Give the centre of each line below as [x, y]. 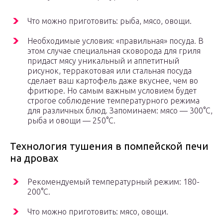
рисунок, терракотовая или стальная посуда [110, 71]
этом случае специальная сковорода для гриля [114, 51]
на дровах [34, 158]
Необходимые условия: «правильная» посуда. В [115, 41]
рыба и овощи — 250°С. [71, 121]
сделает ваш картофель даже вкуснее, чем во [113, 81]
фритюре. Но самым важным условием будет [112, 91]
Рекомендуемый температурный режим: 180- [113, 182]
